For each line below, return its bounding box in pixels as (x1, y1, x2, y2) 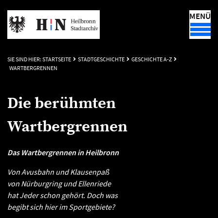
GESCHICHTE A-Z (131, 55, 172, 63)
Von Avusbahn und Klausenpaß (7, 167, 109, 177)
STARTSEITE (42, 55, 71, 63)
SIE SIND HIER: (7, 55, 42, 63)
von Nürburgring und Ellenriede (7, 179, 111, 188)
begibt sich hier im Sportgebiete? (7, 202, 115, 212)
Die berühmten (7, 94, 116, 113)
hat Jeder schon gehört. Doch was (7, 190, 118, 200)
